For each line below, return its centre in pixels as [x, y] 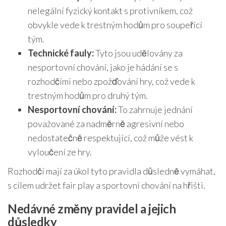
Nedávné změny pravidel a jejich [92, 209]
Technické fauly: [61, 53]
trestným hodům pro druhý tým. [88, 96]
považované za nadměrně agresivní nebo [106, 124]
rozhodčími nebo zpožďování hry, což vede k [111, 81]
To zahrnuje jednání [155, 110]
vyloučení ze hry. [60, 152]
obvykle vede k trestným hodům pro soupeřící [115, 25]
